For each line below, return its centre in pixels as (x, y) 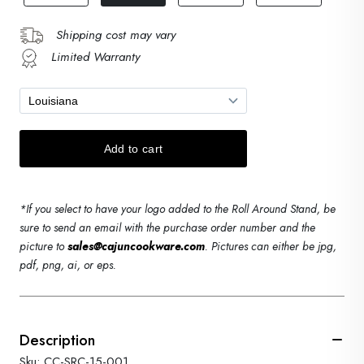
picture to (43, 246)
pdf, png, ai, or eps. (68, 264)
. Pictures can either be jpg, (271, 246)
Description (57, 340)
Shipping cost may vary (116, 35)
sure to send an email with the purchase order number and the (167, 227)
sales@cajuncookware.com (136, 246)
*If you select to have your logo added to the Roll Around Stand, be (178, 208)
